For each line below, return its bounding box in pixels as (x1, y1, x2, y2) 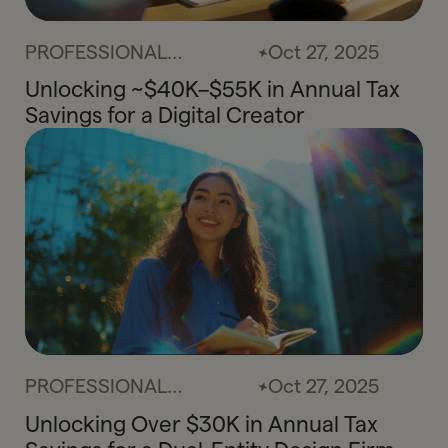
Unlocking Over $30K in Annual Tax (24, 411, 378, 436)
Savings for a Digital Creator (24, 103, 305, 128)
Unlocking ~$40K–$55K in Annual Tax (24, 77, 400, 102)
